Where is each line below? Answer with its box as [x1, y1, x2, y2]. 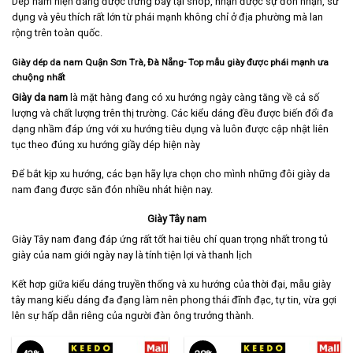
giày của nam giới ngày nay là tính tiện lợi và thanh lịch [12, 248, 252, 261]
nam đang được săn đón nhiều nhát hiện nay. [12, 183, 213, 195]
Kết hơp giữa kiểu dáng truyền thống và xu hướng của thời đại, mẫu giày [12, 277, 331, 290]
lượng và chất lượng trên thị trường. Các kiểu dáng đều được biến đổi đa [12, 107, 333, 120]
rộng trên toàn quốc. [12, 27, 102, 39]
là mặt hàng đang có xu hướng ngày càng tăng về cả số [68, 91, 319, 104]
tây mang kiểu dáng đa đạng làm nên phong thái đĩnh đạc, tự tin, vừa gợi [12, 293, 336, 306]
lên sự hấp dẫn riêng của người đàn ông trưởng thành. [12, 309, 254, 321]
